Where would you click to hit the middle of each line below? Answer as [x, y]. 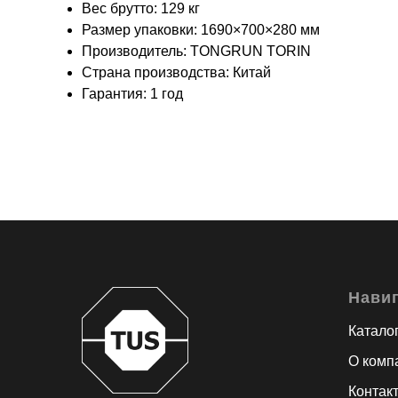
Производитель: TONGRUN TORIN [196, 51]
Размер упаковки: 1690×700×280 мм [201, 29]
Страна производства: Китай [176, 72]
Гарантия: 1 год [132, 93]
